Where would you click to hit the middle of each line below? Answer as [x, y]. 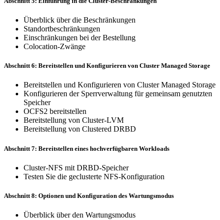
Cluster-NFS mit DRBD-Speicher [76, 167]
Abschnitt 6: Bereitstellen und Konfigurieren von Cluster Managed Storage [107, 66]
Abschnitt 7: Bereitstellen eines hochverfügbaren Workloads [87, 148]
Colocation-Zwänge [55, 47]
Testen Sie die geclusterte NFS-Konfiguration [94, 176]
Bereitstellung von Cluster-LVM [74, 120]
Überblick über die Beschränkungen [80, 20]
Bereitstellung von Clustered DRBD [80, 129]
